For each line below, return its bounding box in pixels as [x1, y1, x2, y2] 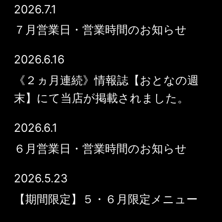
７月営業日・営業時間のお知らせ [13, 23, 187, 37]
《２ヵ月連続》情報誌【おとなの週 [13, 73, 199, 88]
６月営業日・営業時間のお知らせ [13, 142, 187, 156]
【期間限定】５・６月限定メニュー [13, 192, 198, 206]
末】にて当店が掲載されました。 [13, 91, 189, 106]
